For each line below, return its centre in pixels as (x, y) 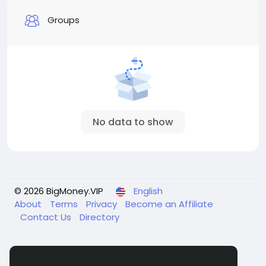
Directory (99, 217)
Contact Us (47, 217)
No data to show (133, 122)
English (148, 191)
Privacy (103, 204)
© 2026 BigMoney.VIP (59, 191)
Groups (62, 20)
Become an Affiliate (169, 204)
